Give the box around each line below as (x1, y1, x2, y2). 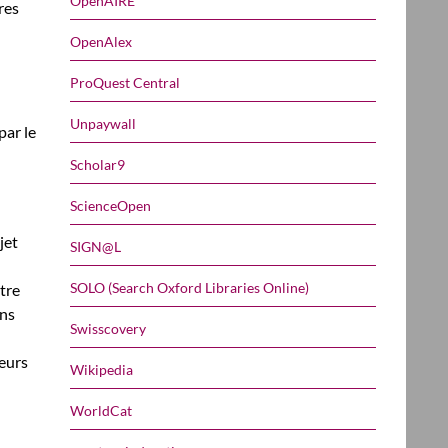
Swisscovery (70, 319, 146, 337)
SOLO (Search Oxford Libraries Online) (70, 278, 309, 296)
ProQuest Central (70, 73, 180, 91)
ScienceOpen (70, 196, 151, 214)
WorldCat (70, 401, 132, 419)
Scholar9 (70, 155, 125, 173)
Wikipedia (70, 360, 133, 378)
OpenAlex (70, 32, 132, 50)
